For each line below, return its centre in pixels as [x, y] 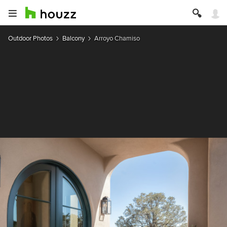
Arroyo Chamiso [117, 38]
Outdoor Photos [30, 38]
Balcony [73, 38]
